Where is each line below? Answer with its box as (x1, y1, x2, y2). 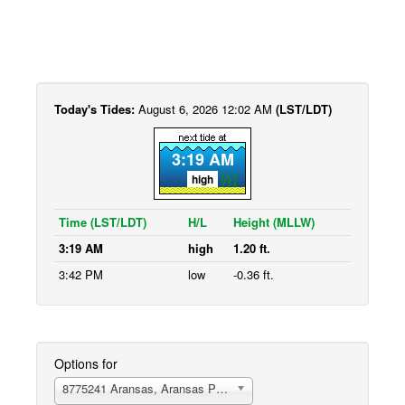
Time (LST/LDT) (59, 213, 146, 231)
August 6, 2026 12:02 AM (138, 100, 276, 118)
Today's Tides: (54, 100, 138, 118)
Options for (54, 354, 118, 372)
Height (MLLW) (233, 213, 315, 231)
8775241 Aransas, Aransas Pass (62, 380, 235, 397)
